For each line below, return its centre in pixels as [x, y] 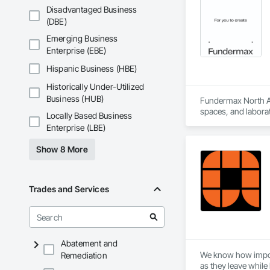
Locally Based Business [89, 116]
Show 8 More [62, 149]
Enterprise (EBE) [77, 51]
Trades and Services [69, 189]
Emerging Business [82, 39]
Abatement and [89, 243]
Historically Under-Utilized [96, 87]
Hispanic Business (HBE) [92, 69]
